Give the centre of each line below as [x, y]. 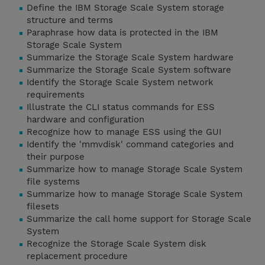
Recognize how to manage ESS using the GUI [124, 132]
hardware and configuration [85, 120]
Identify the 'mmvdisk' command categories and [130, 145]
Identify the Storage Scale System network [120, 83]
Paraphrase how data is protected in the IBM [122, 33]
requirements [56, 95]
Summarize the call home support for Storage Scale [139, 219]
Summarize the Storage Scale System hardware [130, 58]
